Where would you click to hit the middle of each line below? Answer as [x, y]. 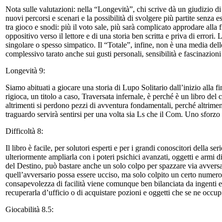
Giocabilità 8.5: [30, 209]
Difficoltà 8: [25, 131]
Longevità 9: [26, 70]
